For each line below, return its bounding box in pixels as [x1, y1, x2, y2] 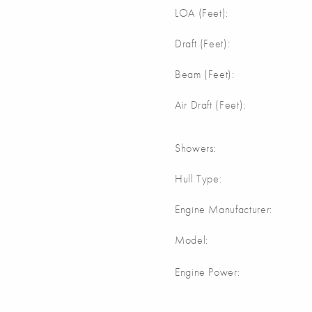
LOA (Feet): [175, 6, 229, 21]
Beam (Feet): [175, 67, 235, 82]
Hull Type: [175, 171, 222, 187]
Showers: [175, 141, 217, 156]
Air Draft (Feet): [175, 97, 246, 113]
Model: [175, 233, 208, 248]
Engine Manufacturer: [175, 202, 272, 217]
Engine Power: [175, 265, 240, 280]
